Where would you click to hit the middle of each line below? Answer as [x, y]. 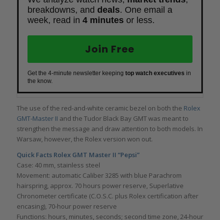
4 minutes [103, 20]
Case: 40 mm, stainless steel [58, 165]
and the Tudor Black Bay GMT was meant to [123, 118]
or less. [139, 20]
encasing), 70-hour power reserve [67, 206]
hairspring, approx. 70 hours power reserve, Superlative [100, 185]
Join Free [110, 49]
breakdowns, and [62, 10]
